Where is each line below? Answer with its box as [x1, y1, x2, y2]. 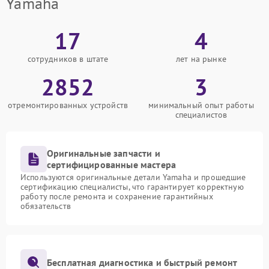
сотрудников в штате [27, 53, 109, 64]
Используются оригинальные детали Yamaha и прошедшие [20, 172, 246, 183]
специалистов [175, 109, 228, 120]
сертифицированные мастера [47, 159, 177, 171]
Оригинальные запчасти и [47, 147, 160, 159]
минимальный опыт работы [148, 100, 254, 110]
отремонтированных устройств [7, 100, 128, 110]
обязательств [20, 201, 71, 211]
